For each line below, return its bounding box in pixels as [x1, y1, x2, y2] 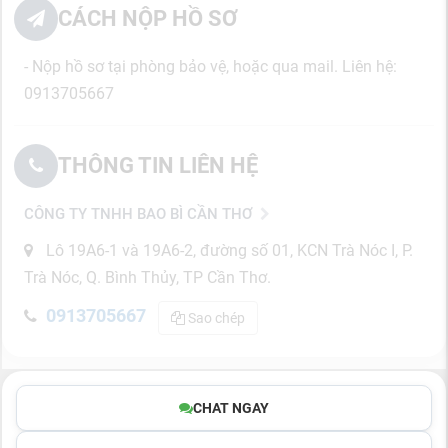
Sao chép [185, 310, 245, 326]
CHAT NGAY [193, 400, 269, 416]
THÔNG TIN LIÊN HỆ [58, 153, 258, 178]
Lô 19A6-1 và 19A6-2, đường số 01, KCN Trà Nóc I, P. [42, 241, 413, 260]
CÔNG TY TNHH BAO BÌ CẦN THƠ [24, 205, 252, 223]
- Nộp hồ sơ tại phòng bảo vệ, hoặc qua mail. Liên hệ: [24, 57, 397, 76]
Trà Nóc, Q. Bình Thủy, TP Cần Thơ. [24, 268, 271, 287]
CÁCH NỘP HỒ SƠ [58, 6, 237, 31]
